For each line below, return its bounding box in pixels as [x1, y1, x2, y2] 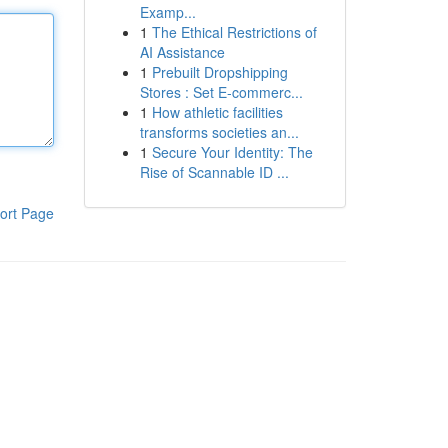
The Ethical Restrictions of [151, 22, 317, 42]
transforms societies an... [139, 122, 299, 142]
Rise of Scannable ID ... [139, 162, 289, 182]
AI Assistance [139, 42, 225, 62]
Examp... [139, 2, 196, 22]
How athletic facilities [151, 102, 283, 122]
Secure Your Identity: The [151, 142, 313, 162]
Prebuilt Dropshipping [151, 62, 288, 82]
